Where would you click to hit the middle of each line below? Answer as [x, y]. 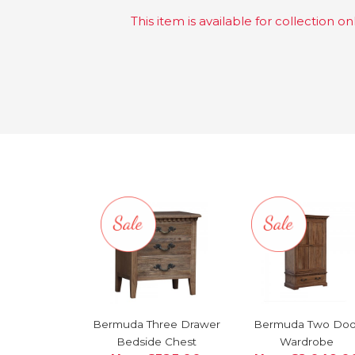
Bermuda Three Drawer [156, 324]
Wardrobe [307, 341]
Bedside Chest [156, 341]
